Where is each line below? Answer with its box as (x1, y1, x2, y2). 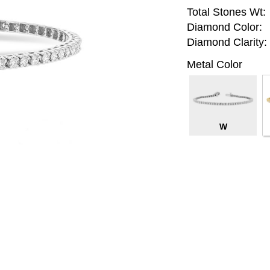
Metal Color (186, 58, 242, 71)
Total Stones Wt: (186, 6, 266, 19)
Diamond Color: (186, 21, 262, 34)
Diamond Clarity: (186, 36, 267, 49)
